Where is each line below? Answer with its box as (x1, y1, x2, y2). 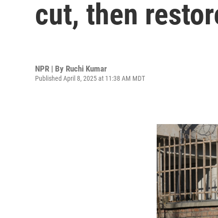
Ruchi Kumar (66, 63, 107, 73)
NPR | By (35, 63, 66, 73)
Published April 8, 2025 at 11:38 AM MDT (35, 74, 145, 82)
